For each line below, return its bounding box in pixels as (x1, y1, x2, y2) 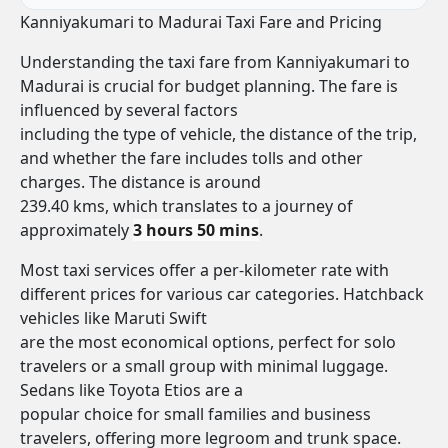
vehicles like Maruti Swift (20, 307, 207, 329)
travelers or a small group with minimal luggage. (20, 355, 388, 377)
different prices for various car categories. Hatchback (20, 283, 424, 305)
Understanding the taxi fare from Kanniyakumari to (20, 51, 410, 73)
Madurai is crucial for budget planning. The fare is (20, 75, 398, 97)
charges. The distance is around (20, 171, 261, 193)
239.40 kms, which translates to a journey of (20, 195, 353, 217)
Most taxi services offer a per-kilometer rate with (20, 259, 389, 281)
